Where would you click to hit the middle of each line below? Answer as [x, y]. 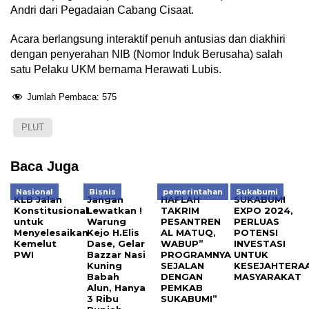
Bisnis [103, 192]
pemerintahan [192, 192]
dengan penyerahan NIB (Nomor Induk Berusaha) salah [147, 54]
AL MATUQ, [188, 233]
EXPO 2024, [264, 211]
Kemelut [35, 244]
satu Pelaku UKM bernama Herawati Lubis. [116, 70]
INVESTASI [260, 244]
